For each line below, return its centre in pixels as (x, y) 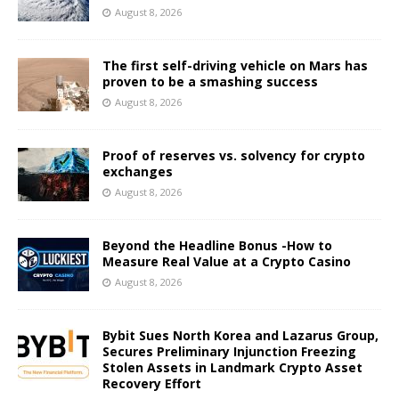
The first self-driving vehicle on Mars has (235, 65)
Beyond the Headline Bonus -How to (217, 245)
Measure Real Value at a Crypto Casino (227, 261)
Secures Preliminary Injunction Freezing (229, 351)
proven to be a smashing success (210, 81)
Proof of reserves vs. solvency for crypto (234, 155)
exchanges (138, 171)
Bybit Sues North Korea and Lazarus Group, (240, 335)
